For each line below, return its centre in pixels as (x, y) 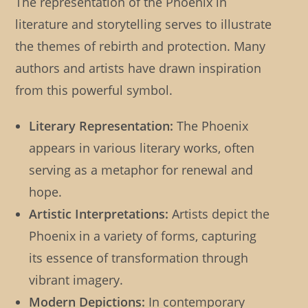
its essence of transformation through (139, 258)
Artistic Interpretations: (99, 214)
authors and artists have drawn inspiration (139, 68)
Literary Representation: (101, 126)
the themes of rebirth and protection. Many (141, 46)
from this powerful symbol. (94, 90)
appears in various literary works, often (142, 148)
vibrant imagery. (76, 280)
